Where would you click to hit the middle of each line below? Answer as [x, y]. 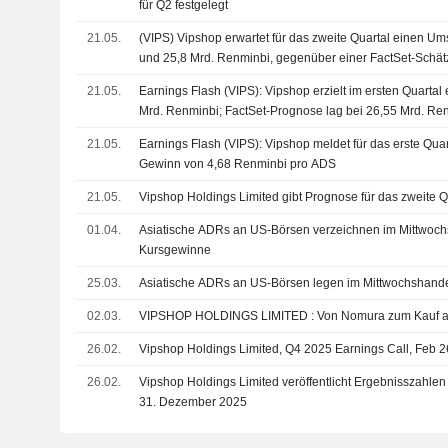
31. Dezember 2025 [193, 402]
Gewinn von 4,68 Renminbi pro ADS [238, 164]
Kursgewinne [175, 250]
